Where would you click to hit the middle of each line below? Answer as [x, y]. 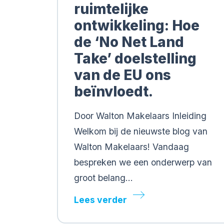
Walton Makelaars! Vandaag [131, 147]
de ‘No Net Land [129, 42]
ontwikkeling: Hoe [137, 25]
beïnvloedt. [113, 91]
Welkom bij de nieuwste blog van [141, 131]
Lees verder [100, 200]
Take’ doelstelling [135, 58]
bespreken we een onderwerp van [143, 162]
